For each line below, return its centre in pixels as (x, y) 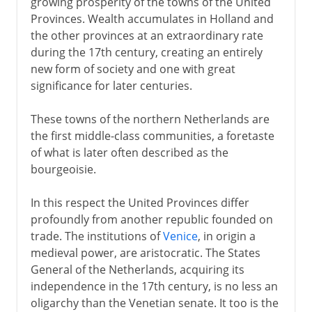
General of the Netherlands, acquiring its (137, 269)
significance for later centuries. (111, 85)
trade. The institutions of (96, 236)
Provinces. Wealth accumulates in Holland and (152, 18)
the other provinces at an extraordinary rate (147, 35)
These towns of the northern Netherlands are (150, 119)
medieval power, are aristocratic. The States (145, 252)
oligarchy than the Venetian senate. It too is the (154, 303)
